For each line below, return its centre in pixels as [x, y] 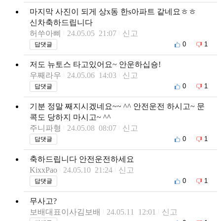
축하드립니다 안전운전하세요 [82, 159]
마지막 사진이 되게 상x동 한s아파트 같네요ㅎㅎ [113, 11]
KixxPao [43, 170]
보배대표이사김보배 [65, 212]
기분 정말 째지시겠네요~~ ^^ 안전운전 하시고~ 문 [117, 106]
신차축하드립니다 [61, 22]
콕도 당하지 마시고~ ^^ [70, 117]
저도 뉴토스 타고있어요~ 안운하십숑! [95, 64]
